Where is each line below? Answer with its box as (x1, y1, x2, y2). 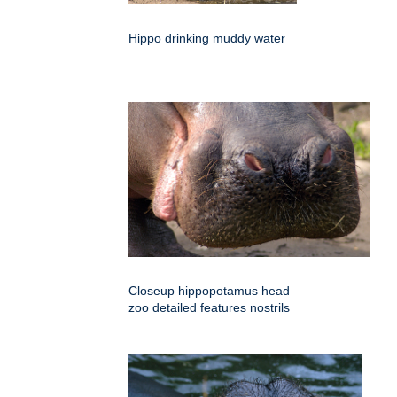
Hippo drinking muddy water (128, 31, 285, 46)
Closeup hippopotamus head (128, 284, 290, 299)
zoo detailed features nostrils (128, 300, 290, 315)
